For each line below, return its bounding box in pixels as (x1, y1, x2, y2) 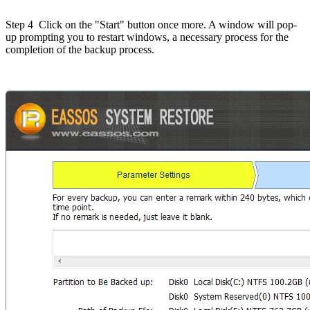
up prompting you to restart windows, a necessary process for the (6, 31, 289, 44)
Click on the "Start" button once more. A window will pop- (33, 19, 297, 31)
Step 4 (6, 19, 33, 31)
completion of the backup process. (6, 44, 154, 56)
